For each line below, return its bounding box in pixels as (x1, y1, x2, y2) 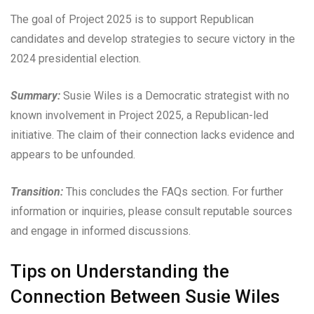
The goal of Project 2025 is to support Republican (11, 12, 254, 26)
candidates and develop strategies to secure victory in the (11, 32, 295, 46)
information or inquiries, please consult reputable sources (11, 204, 292, 218)
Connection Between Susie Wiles (11, 285, 280, 307)
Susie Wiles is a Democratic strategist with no (60, 88, 289, 102)
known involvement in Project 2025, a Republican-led (11, 108, 268, 122)
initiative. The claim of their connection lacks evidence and (11, 128, 294, 142)
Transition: (11, 184, 63, 198)
